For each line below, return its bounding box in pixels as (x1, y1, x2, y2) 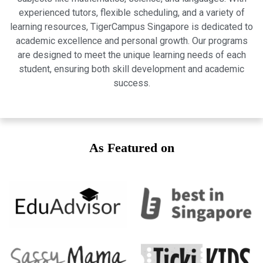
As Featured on (89, 140, 174, 155)
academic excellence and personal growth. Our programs (15, 35, 248, 47)
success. (113, 77, 150, 89)
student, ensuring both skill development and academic (19, 63, 244, 75)
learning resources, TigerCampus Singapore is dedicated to (10, 21, 253, 33)
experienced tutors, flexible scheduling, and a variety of (18, 7, 245, 19)
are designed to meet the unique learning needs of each (17, 49, 246, 61)
